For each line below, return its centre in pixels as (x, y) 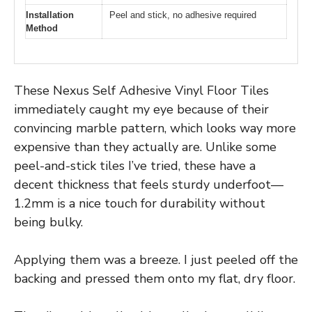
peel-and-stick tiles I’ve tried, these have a (135, 165)
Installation (50, 15)
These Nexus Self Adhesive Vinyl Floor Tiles (141, 90)
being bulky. (48, 222)
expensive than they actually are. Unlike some (145, 147)
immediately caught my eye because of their (141, 109)
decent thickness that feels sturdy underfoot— (149, 184)
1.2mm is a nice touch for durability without (140, 203)
